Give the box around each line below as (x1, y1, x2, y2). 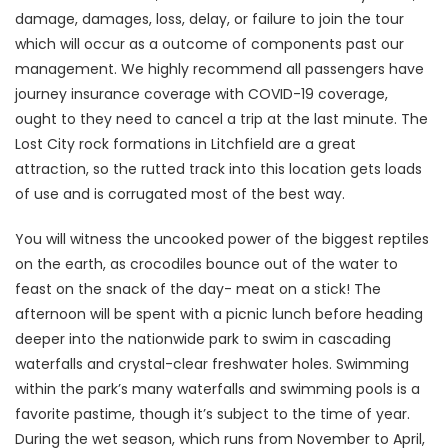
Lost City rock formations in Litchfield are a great (15, 133, 356, 154)
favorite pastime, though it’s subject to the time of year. (15, 403, 410, 424)
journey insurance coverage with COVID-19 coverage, (15, 83, 388, 104)
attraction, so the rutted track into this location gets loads (15, 158, 422, 179)
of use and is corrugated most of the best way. (15, 183, 345, 204)
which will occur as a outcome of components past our (15, 33, 404, 54)
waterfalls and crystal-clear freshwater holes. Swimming (15, 353, 409, 374)
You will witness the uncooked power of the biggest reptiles (15, 228, 429, 249)
